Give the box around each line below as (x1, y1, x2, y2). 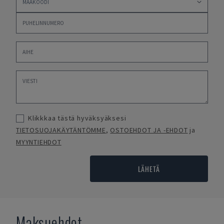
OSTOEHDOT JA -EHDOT (110, 125, 188, 134)
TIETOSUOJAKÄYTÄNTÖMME (16, 125, 106, 134)
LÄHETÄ (137, 163, 160, 174)
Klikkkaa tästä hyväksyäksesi (28, 113, 126, 122)
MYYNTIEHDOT (16, 137, 61, 146)
